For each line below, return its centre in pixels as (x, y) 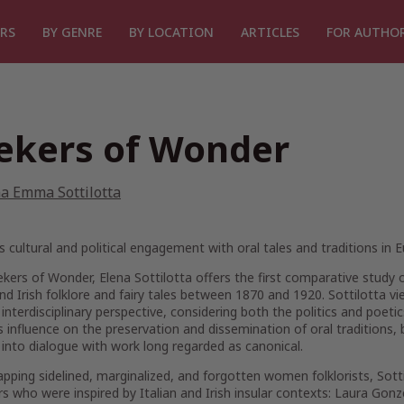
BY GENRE (72, 32)
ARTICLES (270, 32)
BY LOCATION (171, 32)
